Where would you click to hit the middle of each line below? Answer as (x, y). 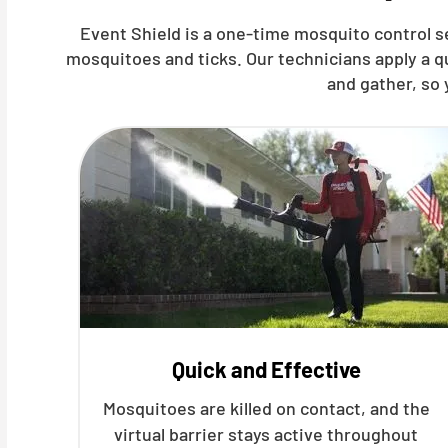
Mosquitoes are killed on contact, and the (266, 408)
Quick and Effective (266, 369)
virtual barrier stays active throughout (266, 434)
